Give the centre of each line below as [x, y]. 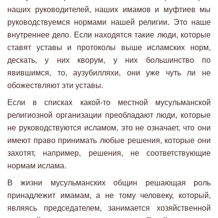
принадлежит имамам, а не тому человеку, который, [109, 196]
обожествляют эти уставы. [55, 86]
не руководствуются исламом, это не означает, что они [109, 128]
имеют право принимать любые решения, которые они [109, 141]
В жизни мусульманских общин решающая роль [109, 183]
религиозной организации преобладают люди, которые [109, 115]
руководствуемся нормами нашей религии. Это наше [109, 22]
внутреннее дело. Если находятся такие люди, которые [109, 35]
